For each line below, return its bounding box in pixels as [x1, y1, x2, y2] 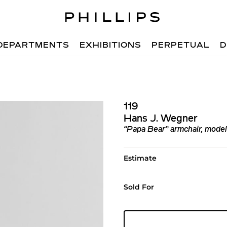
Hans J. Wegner [123, 114, 198, 124]
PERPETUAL [152, 42, 210, 50]
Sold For [123, 182, 154, 192]
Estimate [123, 154, 157, 163]
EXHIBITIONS [80, 42, 142, 50]
